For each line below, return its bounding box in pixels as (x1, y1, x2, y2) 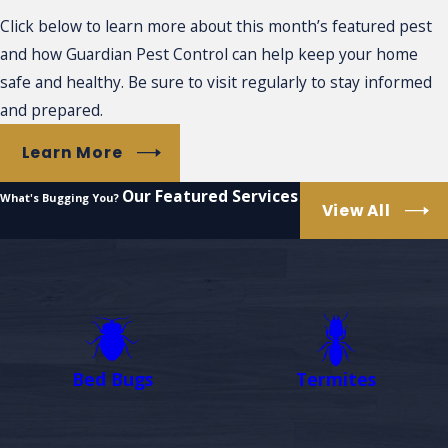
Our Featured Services (122, 184, 298, 207)
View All (321, 199, 391, 221)
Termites (296, 367, 376, 392)
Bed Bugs (71, 367, 153, 392)
